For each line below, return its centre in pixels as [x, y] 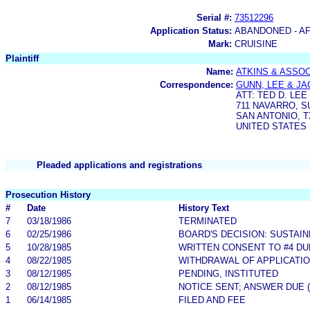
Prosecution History [48, 194]
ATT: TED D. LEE [272, 95]
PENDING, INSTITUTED [228, 273]
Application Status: [191, 30]
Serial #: [214, 17]
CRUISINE [256, 44]
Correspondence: [197, 84]
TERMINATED [208, 221]
